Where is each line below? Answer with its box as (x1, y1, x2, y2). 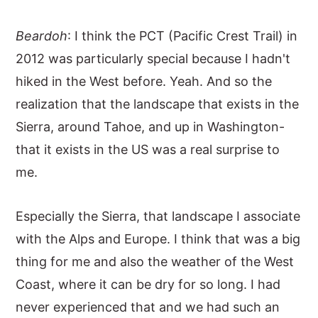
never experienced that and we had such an (16, 300, 280, 314)
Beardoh (16, 28, 68, 43)
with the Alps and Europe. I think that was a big (16, 231, 301, 246)
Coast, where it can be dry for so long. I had (16, 277, 281, 292)
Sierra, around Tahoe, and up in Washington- (16, 119, 285, 134)
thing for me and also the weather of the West (16, 254, 295, 269)
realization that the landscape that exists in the (16, 97, 300, 111)
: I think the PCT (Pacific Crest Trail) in (67, 28, 298, 43)
